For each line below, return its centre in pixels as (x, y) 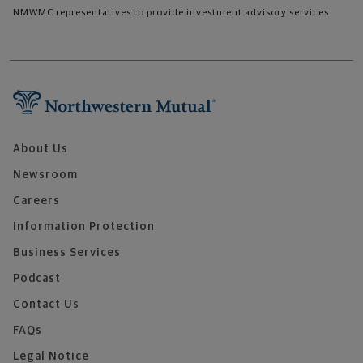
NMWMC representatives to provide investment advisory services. (173, 13)
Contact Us (46, 305)
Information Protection (84, 227)
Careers (36, 201)
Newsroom (45, 175)
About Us (41, 149)
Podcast (37, 279)
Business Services (67, 253)
